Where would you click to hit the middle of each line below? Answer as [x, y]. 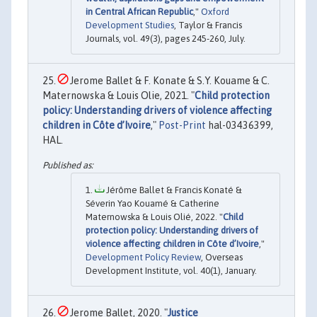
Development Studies [130, 25]
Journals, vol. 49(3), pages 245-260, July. [166, 38]
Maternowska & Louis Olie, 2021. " [119, 95]
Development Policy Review [143, 257]
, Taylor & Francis [208, 25]
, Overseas [222, 257]
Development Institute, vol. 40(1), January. [171, 270]
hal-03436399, [240, 125]
